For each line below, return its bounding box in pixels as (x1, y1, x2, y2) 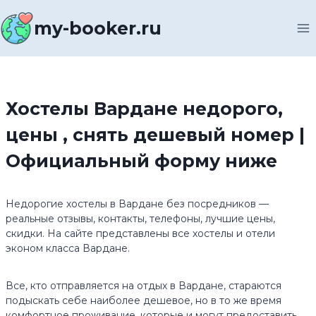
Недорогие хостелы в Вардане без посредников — (6, 197, 269, 210)
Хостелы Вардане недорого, (6, 98, 283, 119)
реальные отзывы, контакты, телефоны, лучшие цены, (6, 212, 275, 225)
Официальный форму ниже (6, 150, 277, 171)
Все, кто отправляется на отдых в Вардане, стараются (6, 279, 281, 292)
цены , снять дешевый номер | (6, 124, 305, 145)
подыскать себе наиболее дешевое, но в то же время (6, 294, 281, 307)
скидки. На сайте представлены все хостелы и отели (6, 227, 275, 240)
